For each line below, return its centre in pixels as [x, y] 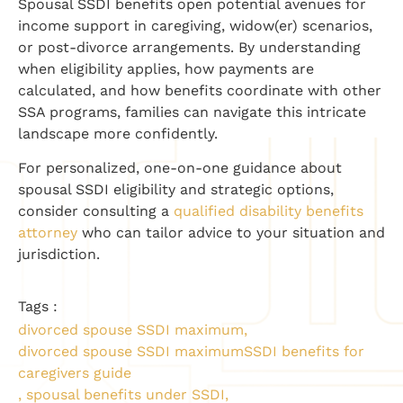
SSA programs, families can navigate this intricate [192, 112]
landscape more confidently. [118, 133]
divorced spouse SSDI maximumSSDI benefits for [191, 351]
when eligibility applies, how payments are [166, 68]
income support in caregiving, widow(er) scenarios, [195, 25]
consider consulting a [94, 211]
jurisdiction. [59, 255]
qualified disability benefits [266, 211]
